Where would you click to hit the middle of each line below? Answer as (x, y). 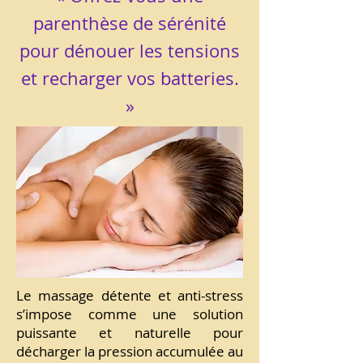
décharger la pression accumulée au (130, 351)
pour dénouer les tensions (130, 51)
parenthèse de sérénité (130, 23)
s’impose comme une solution (130, 314)
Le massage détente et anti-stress (130, 295)
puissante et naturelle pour (130, 333)
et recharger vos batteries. (130, 78)
